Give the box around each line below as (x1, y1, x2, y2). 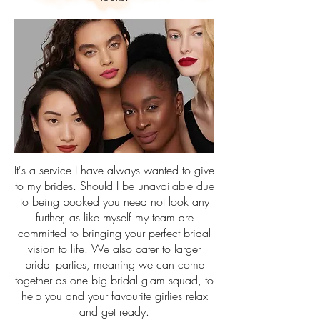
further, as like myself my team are (35, 209, 194, 225)
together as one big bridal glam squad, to (15, 272, 214, 288)
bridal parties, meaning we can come (24, 256, 204, 272)
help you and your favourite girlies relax (21, 288, 208, 304)
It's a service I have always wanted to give (14, 162, 214, 178)
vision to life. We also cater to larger (28, 241, 201, 256)
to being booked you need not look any (19, 194, 209, 209)
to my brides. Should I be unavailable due (14, 178, 214, 194)
